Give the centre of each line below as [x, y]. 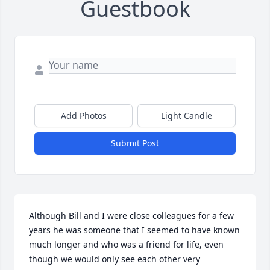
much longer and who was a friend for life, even [126, 245]
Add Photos [83, 116]
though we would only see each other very [115, 259]
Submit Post [135, 143]
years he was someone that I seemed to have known [134, 230]
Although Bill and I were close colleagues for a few [131, 216]
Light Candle [187, 116]
